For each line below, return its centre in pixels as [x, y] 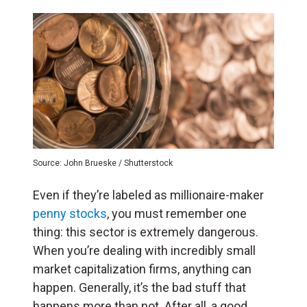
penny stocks [70, 213]
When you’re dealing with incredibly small [144, 250]
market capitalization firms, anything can [142, 269]
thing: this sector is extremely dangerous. [146, 232]
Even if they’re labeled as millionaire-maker [148, 195]
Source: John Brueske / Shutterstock [103, 163]
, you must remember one [177, 213]
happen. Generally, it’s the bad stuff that [139, 287]
